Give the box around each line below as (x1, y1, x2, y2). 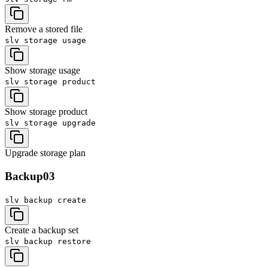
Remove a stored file (5, 24, 83, 35)
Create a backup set (5, 224, 78, 235)
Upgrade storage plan (5, 148, 86, 159)
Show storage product (5, 106, 87, 117)
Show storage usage (5, 65, 80, 76)
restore (57, 236, 91, 246)
